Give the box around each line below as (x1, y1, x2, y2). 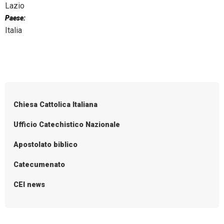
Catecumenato (13, 160, 65, 169)
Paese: (5, 14, 25, 22)
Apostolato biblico (13, 140, 78, 149)
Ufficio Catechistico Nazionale (13, 120, 120, 129)
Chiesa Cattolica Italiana (13, 100, 98, 109)
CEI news (13, 180, 45, 189)
